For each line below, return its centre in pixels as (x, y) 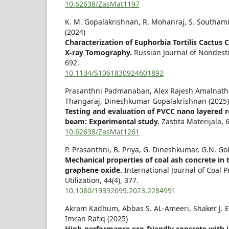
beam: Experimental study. (113, 122)
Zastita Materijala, (193, 122)
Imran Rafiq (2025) (96, 219)
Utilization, (84, 180)
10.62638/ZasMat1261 (102, 132)
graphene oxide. (95, 170)
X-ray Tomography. (99, 53)
